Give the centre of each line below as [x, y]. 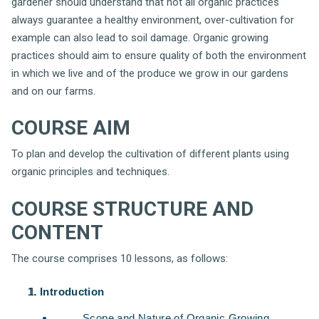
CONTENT [57, 232]
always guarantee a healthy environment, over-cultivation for [153, 20]
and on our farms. [53, 91]
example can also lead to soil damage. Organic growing [140, 37]
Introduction [72, 292]
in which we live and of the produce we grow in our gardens [150, 73]
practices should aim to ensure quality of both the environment [159, 55]
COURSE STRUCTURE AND [132, 209]
